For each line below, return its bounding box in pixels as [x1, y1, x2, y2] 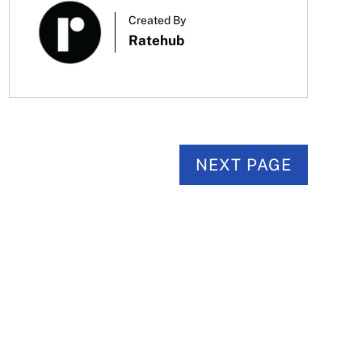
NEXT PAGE [195, 155, 292, 175]
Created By [128, 14, 186, 27]
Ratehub [128, 32, 184, 49]
